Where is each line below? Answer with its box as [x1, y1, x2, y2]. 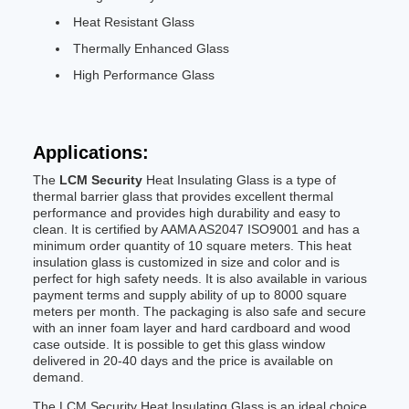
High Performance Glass [73, 68, 215, 82]
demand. [33, 370, 84, 384]
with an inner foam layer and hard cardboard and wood [33, 320, 351, 335]
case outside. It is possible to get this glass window [33, 337, 325, 351]
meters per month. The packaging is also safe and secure [33, 304, 366, 319]
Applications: [33, 142, 149, 163]
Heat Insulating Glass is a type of [142, 173, 336, 187]
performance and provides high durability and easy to [33, 205, 341, 220]
